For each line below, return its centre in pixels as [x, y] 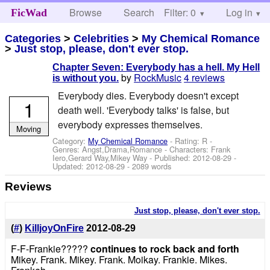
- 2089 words [148, 166]
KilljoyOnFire [54, 228]
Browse [86, 12]
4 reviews [205, 78]
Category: [71, 140]
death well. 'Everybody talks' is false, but [143, 110]
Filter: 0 [180, 12]
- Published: [170, 157]
